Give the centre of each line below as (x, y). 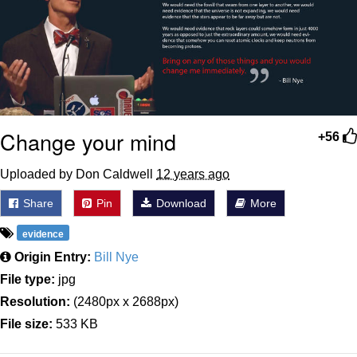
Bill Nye (116, 257)
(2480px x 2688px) (124, 302)
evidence (43, 235)
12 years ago (193, 175)
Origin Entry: (53, 257)
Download (180, 204)
